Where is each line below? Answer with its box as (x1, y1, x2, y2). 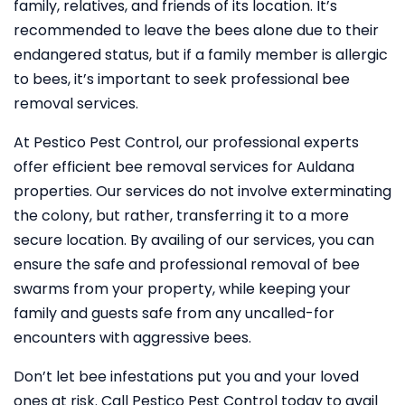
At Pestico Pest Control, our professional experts (14, 132, 359, 153)
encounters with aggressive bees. (14, 327, 251, 348)
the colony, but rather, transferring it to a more (14, 205, 349, 226)
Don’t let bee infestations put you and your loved (14, 366, 359, 387)
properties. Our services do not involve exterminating (14, 181, 391, 202)
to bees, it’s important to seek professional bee (14, 69, 350, 89)
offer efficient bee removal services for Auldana (14, 156, 354, 177)
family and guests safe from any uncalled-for (14, 303, 334, 324)
